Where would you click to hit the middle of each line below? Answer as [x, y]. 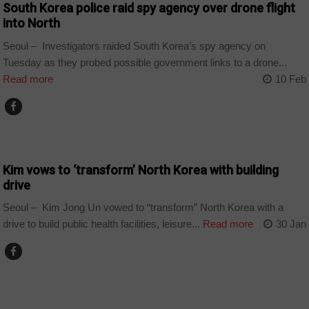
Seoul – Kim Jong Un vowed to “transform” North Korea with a [143, 208]
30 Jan [291, 224]
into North [32, 23]
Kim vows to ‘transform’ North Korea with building [141, 170]
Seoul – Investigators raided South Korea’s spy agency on [134, 46]
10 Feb [290, 79]
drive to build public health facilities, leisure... [102, 224]
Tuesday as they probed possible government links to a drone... [145, 62]
